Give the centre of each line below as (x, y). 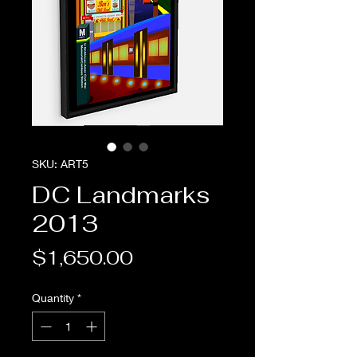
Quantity (53, 298)
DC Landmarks (121, 195)
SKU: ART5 (60, 164)
